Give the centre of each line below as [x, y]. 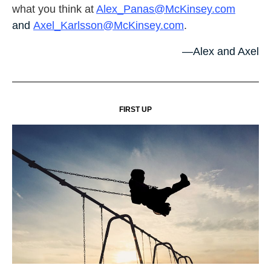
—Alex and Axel [220, 51]
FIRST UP [135, 109]
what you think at [54, 9]
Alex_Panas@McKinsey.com [166, 9]
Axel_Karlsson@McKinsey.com [109, 25]
